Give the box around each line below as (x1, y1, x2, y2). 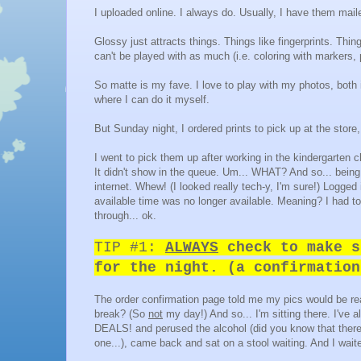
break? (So (94, 308, 148, 321)
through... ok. (94, 210, 156, 222)
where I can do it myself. (94, 93, 210, 106)
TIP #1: (94, 239, 165, 256)
